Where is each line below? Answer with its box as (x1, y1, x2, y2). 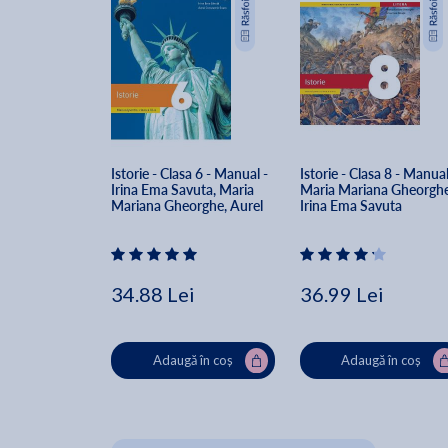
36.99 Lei (299, 282, 384, 307)
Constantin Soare (111, 212, 217, 232)
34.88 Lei (111, 282, 195, 307)
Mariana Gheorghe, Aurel (111, 196, 266, 216)
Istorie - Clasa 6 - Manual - (111, 164, 271, 184)
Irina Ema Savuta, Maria (111, 180, 257, 200)
